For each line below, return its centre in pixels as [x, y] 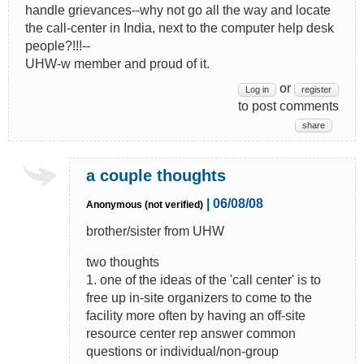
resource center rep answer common [191, 333]
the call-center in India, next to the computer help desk [180, 28]
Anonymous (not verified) [145, 204]
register [316, 89]
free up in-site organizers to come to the [199, 297]
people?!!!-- [58, 45]
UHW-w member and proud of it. [117, 63]
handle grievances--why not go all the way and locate [178, 10]
